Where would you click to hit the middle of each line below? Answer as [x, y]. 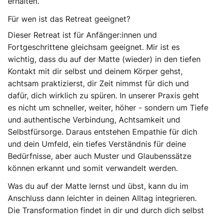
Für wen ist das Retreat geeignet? [69, 19]
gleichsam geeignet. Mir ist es [124, 47]
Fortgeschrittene [38, 47]
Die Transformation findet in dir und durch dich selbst [106, 210]
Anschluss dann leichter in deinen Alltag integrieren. [102, 198]
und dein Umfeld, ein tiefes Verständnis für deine [97, 144]
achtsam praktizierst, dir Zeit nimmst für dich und [98, 83]
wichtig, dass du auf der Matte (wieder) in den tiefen [104, 59]
